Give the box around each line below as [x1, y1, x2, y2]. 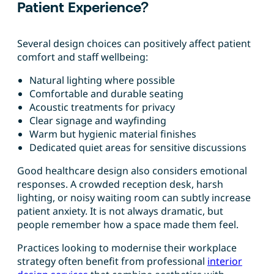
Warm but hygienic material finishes [29, 127, 196, 141]
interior [207, 254, 242, 268]
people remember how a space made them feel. [17, 218, 239, 232]
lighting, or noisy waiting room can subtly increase [17, 191, 251, 205]
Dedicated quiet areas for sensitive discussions [29, 141, 246, 155]
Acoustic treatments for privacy [29, 100, 175, 114]
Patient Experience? [17, 1, 149, 16]
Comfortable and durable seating [29, 87, 183, 101]
